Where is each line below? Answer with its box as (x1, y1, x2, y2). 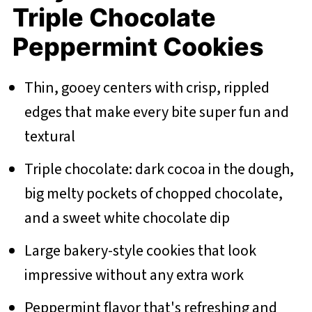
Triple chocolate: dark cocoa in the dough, (24, 157, 294, 180)
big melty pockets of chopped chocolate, (24, 182, 283, 205)
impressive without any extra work (24, 263, 244, 286)
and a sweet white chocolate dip (24, 206, 230, 229)
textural (24, 125, 75, 148)
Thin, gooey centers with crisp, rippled (24, 76, 270, 99)
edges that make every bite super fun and (24, 100, 289, 123)
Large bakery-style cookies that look (24, 239, 256, 262)
